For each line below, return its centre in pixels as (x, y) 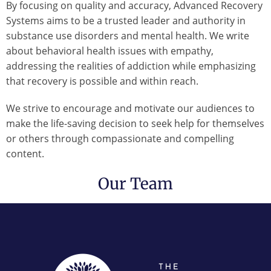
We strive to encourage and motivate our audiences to (130, 109)
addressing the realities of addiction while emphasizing (131, 66)
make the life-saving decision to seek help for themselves (135, 124)
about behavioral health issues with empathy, (110, 51)
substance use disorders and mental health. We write (128, 36)
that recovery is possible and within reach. (102, 81)
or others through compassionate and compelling (120, 139)
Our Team (135, 184)
